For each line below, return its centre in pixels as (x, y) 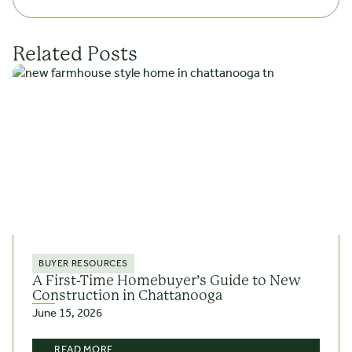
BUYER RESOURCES (83, 264)
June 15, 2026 (67, 314)
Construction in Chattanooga (127, 296)
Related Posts (75, 54)
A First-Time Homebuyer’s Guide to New (167, 281)
